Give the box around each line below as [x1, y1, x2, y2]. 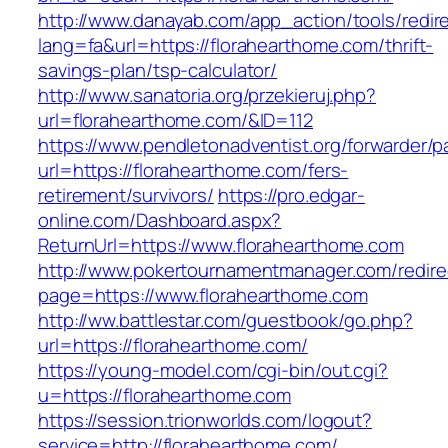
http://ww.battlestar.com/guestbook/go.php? [38, 307, 413, 334]
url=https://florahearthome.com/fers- [38, 157, 349, 184]
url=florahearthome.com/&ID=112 [38, 107, 313, 134]
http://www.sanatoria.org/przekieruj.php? [38, 82, 376, 109]
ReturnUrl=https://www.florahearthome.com [38, 232, 404, 259]
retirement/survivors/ [38, 182, 214, 209]
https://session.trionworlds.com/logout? [38, 407, 373, 434]
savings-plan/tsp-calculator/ [38, 57, 278, 84]
